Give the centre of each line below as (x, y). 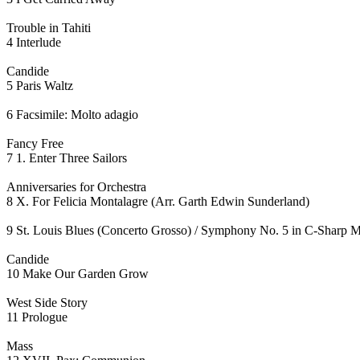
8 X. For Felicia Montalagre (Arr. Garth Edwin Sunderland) (158, 201)
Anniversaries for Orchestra (76, 186)
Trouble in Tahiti (49, 27)
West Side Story (47, 302)
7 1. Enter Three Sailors (67, 157)
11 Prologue (37, 317)
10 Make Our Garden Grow (78, 273)
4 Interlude (34, 42)
